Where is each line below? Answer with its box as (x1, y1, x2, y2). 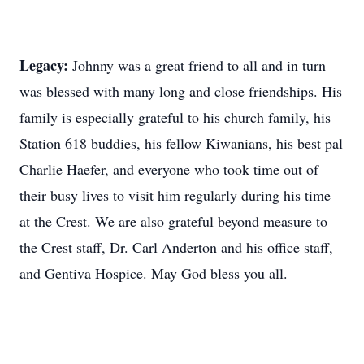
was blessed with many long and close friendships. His (19, 81, 342, 101)
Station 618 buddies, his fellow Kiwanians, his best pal (19, 133, 343, 153)
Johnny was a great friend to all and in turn (72, 55, 326, 75)
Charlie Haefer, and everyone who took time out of (19, 159, 318, 179)
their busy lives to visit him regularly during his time (19, 185, 331, 205)
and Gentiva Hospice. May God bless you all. (19, 263, 288, 283)
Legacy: (19, 54, 72, 76)
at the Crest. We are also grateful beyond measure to (19, 211, 327, 231)
